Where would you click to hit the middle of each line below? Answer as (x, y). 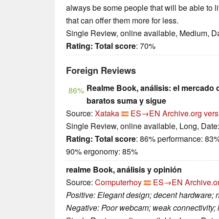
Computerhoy (118, 182)
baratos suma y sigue (126, 101)
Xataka (107, 113)
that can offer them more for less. (122, 21)
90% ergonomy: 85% (102, 152)
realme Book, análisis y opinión (124, 170)
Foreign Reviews (101, 70)
